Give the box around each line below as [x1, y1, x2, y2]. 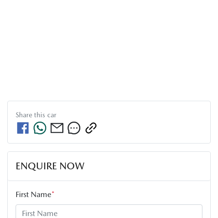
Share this [16, 110, 47, 119]
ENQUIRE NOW [16, 160, 85, 172]
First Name [16, 189, 52, 199]
